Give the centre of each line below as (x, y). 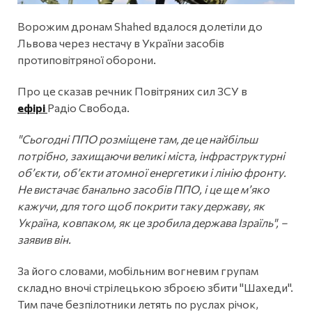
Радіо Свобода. (88, 107)
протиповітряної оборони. (87, 59)
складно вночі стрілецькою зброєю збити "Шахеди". (155, 287)
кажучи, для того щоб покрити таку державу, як (141, 205)
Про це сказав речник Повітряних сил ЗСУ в (132, 91)
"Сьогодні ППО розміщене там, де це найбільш (138, 139)
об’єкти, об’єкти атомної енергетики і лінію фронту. (152, 172)
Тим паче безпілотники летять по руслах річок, (138, 304)
